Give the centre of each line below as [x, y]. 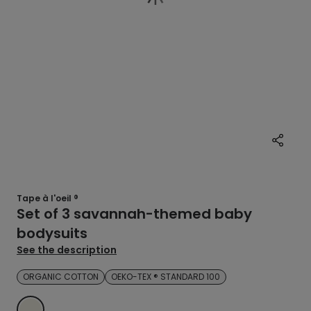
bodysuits [52, 233]
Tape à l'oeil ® [48, 198]
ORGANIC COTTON [61, 277]
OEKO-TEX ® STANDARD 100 [166, 277]
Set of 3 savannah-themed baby [134, 214]
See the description [67, 250]
